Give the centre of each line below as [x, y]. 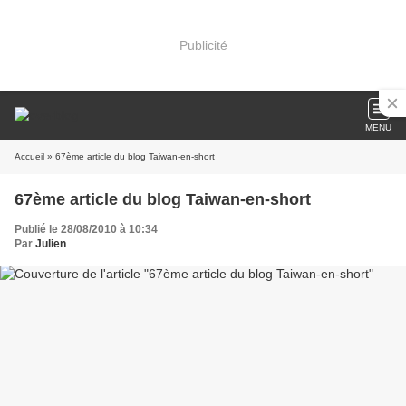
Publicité [203, 45]
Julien [51, 244]
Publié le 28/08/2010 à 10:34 [86, 229]
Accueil [29, 156]
